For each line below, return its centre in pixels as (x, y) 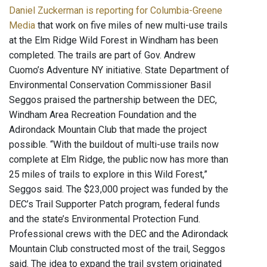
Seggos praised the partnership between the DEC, (113, 100)
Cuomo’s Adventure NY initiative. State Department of (119, 70)
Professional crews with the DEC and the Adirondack (119, 234)
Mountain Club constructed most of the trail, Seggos (117, 249)
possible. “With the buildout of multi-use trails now (114, 145)
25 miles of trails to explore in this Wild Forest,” (108, 175)
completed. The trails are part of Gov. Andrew (102, 55)
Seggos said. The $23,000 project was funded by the (119, 190)
